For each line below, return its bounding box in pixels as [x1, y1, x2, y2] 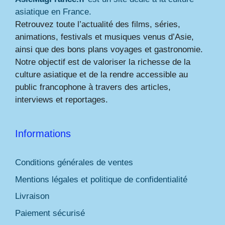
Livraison [15, 191, 49, 201]
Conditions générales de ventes [15, 158, 133, 168]
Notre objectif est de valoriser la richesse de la [15, 57, 190, 67]
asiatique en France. [15, 7, 91, 17]
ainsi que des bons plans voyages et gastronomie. [15, 45, 203, 55]
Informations [15, 128, 71, 140]
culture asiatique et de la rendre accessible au [15, 70, 188, 80]
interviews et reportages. [15, 95, 108, 105]
